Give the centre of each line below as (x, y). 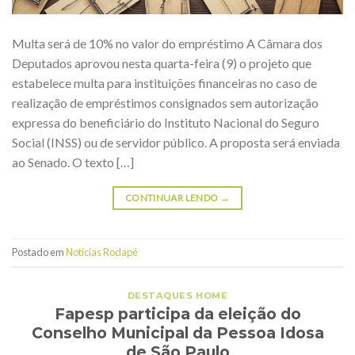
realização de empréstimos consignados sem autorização (165, 102)
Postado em (39, 252)
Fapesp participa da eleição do (177, 314)
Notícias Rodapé (102, 252)
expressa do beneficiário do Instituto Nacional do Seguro (166, 122)
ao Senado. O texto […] (73, 162)
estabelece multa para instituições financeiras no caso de (164, 82)
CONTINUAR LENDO (172, 197)
